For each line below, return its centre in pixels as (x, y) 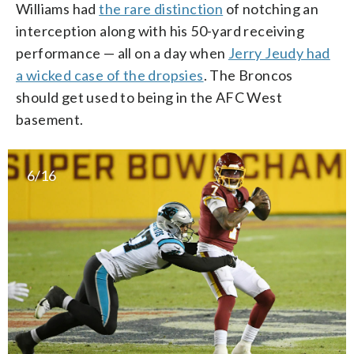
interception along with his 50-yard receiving (160, 31)
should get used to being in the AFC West (149, 98)
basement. (50, 120)
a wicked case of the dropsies (110, 75)
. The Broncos (248, 75)
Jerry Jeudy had (279, 53)
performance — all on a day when (122, 53)
